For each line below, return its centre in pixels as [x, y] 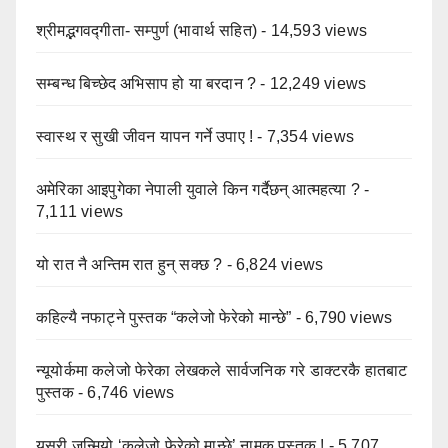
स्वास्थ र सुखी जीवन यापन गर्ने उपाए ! [145, 137]
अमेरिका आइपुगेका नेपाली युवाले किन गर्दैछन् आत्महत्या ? [198, 190]
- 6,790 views [342, 318]
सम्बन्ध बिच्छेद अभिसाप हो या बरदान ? [146, 84]
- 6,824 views [273, 265]
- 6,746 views [124, 393]
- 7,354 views [304, 137]
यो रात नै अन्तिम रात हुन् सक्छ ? [129, 265]
